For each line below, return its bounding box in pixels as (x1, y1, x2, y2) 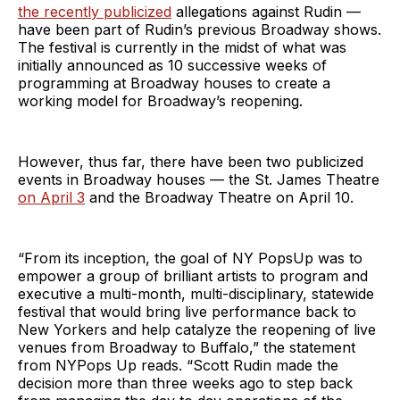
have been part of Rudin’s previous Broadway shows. (18, 20, 381, 38)
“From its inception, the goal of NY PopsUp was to (18, 248, 362, 267)
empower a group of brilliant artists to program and (18, 266, 368, 285)
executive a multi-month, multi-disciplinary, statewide (18, 284, 374, 303)
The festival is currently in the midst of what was (18, 37, 346, 56)
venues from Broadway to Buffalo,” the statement (18, 337, 355, 356)
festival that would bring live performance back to (18, 302, 356, 321)
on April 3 (18, 187, 85, 206)
